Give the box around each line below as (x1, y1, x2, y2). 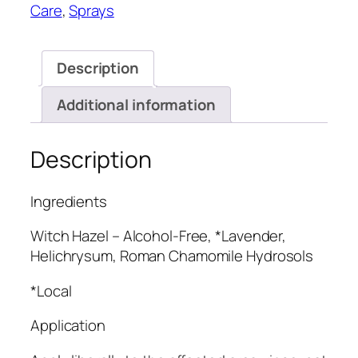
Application (30, 315, 105, 336)
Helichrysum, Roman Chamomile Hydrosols (30, 245, 314, 267)
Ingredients (30, 190, 107, 212)
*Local (30, 280, 72, 301)
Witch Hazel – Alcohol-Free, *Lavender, (30, 225, 287, 247)
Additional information (57, 93, 216, 115)
